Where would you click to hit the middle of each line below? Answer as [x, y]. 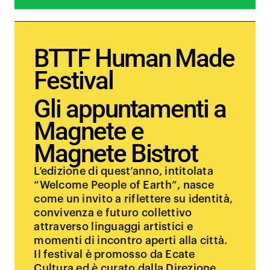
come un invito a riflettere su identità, [133, 199]
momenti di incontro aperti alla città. [131, 240]
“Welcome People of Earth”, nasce [124, 185]
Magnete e [89, 131]
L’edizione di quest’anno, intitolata [124, 171]
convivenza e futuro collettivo [113, 213]
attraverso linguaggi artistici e [113, 227]
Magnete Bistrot [116, 153]
